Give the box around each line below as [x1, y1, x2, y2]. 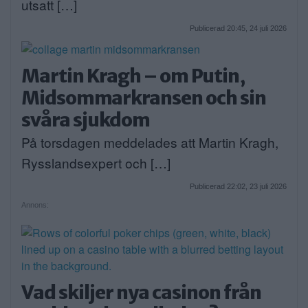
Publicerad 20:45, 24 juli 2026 [190, 24, 287, 33]
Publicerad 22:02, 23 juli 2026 [190, 182, 287, 191]
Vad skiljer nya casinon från [21, 280, 261, 305]
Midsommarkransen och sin [21, 86, 266, 110]
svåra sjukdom [21, 108, 150, 132]
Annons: [21, 201, 49, 210]
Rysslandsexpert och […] [21, 153, 170, 173]
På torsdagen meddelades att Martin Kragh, [21, 133, 278, 152]
